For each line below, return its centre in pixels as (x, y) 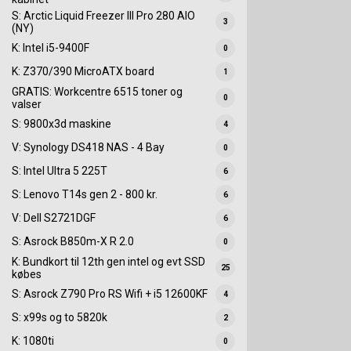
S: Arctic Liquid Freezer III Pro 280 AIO (103, 15)
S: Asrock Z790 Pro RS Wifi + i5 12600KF (110, 294)
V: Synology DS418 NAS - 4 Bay (88, 148)
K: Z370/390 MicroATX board (83, 72)
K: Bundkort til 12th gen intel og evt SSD (109, 261)
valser (27, 104)
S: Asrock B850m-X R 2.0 (73, 242)
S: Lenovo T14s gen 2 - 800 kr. (85, 195)
